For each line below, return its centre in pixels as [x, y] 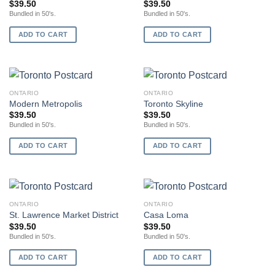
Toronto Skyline [173, 104]
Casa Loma [166, 215]
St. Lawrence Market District [64, 215]
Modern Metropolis [45, 104]
